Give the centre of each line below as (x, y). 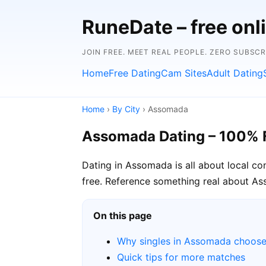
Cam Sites (184, 73)
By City (126, 109)
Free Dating (135, 73)
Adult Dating (235, 73)
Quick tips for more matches (181, 257)
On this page (123, 215)
